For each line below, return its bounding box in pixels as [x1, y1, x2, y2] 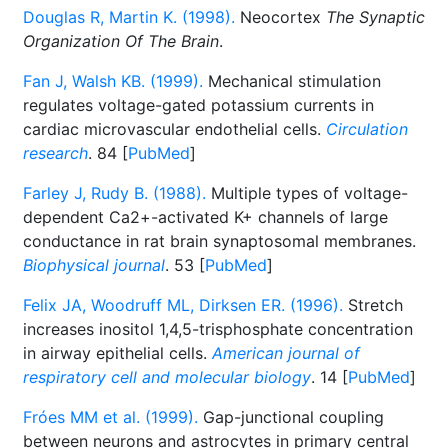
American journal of [212, 343, 360, 363]
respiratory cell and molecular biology [23, 367, 311, 387]
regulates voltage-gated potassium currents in [23, 95, 374, 115]
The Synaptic [326, 7, 425, 27]
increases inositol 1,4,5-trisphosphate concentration [23, 319, 413, 339]
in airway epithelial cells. [23, 343, 212, 363]
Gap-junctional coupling [198, 407, 384, 427]
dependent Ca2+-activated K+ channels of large [23, 207, 388, 227]
